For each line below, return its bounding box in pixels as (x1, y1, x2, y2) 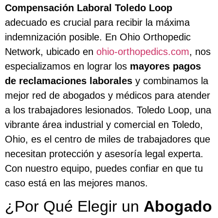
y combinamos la (132, 75, 208, 86)
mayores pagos (130, 60, 201, 72)
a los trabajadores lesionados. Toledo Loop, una (5, 104, 211, 115)
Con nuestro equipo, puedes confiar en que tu (5, 163, 203, 174)
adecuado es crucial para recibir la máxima (5, 17, 190, 28)
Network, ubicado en (5, 46, 96, 57)
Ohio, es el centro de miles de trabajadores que (5, 133, 210, 145)
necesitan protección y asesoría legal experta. (5, 148, 203, 159)
